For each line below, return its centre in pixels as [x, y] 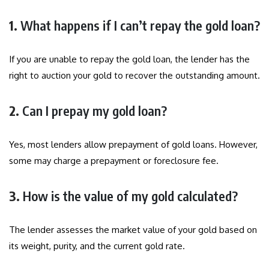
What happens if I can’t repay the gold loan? [140, 26]
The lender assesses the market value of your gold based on [133, 230]
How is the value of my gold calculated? [130, 196]
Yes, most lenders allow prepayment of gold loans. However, [133, 145]
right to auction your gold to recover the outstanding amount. [134, 76]
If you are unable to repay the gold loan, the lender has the [129, 59]
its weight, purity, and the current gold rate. [97, 246]
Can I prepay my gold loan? [95, 111]
